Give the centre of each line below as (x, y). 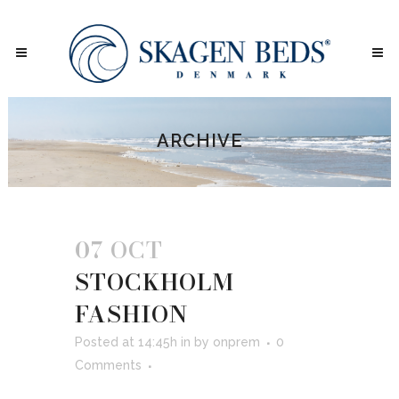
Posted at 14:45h (126, 342)
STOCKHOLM (155, 281)
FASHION (131, 313)
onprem (236, 342)
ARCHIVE (199, 140)
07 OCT (119, 249)
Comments (108, 365)
